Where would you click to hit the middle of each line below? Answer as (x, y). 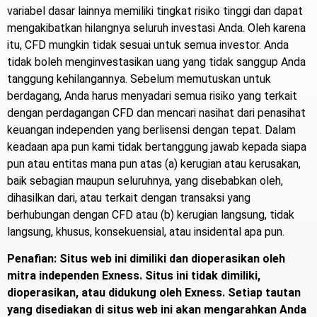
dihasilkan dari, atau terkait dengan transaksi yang (129, 197)
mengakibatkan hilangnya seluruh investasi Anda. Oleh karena (156, 28)
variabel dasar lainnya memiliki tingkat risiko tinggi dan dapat (155, 11)
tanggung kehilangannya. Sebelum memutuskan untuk (139, 79)
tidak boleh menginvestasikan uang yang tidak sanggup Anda (156, 62)
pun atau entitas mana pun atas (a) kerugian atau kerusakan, (154, 163)
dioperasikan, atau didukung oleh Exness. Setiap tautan (154, 293)
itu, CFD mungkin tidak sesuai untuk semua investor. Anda (148, 45)
